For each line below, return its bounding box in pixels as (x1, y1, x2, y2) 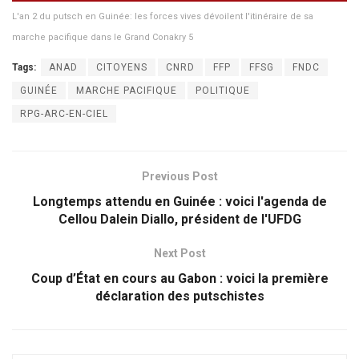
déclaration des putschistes (95, 288, 264, 304)
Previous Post (141, 169, 218, 183)
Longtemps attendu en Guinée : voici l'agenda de (32, 193, 327, 209)
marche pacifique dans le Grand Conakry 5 (12, 31, 193, 42)
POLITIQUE (196, 84, 250, 96)
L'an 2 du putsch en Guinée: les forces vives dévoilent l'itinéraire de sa (12, 10, 313, 22)
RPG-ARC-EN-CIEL (20, 107, 108, 119)
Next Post (153, 246, 206, 260)
